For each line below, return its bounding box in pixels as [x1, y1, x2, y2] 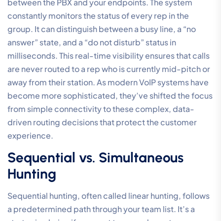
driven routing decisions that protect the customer [7, 116, 197, 127]
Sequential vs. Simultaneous [7, 148, 184, 166]
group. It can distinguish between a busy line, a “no [7, 23, 196, 34]
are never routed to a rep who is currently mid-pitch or [7, 63, 210, 74]
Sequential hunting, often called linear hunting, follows [7, 190, 210, 201]
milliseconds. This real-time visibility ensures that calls [7, 50, 210, 61]
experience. [7, 130, 53, 141]
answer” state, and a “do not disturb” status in [7, 37, 176, 47]
